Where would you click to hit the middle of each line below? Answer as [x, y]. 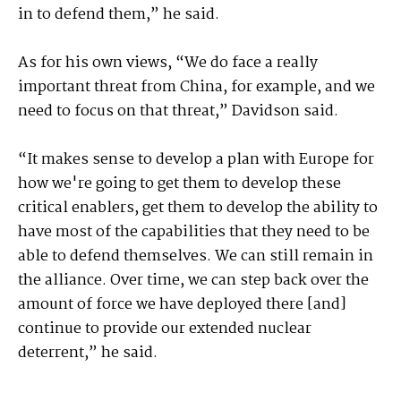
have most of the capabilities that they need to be [194, 233]
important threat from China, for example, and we [196, 88]
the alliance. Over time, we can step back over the [193, 281]
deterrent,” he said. [88, 354]
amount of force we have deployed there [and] [182, 305]
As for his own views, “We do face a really [168, 64]
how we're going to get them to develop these [179, 184]
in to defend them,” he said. [119, 15]
